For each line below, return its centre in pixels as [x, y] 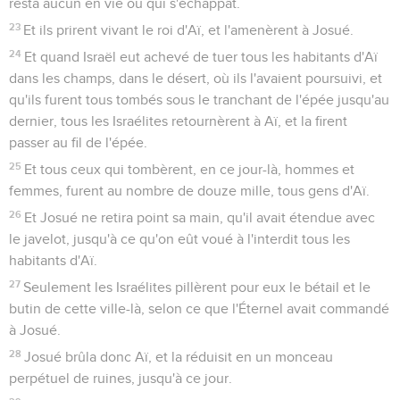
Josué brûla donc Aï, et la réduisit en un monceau [179, 357]
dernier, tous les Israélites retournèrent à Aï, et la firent [178, 121]
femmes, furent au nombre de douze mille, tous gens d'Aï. [189, 191]
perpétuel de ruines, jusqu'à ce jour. [121, 378]
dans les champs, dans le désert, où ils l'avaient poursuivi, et [196, 78]
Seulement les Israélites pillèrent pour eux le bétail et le [197, 287]
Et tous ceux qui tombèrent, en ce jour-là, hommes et [190, 169]
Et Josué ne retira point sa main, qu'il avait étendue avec [200, 217]
